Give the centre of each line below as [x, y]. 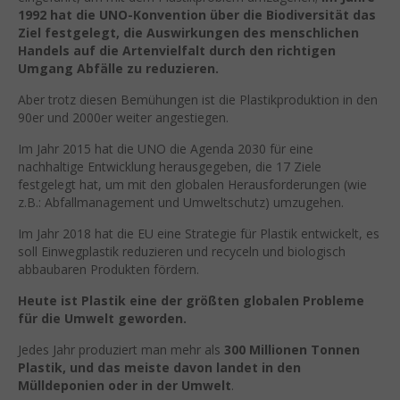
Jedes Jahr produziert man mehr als [119, 349]
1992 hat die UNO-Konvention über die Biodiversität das [197, 14]
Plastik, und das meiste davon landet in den [159, 367]
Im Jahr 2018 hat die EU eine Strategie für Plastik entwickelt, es [199, 233]
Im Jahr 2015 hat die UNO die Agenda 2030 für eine [166, 148]
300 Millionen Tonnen [290, 349]
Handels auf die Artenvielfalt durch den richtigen [177, 50]
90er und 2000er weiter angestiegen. [123, 117]
